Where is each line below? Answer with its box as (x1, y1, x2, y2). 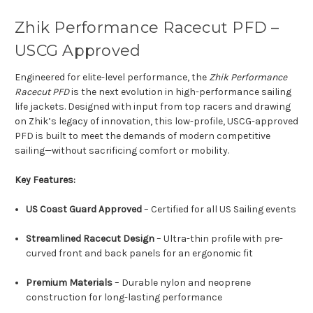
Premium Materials (26, 277, 113, 289)
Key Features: (15, 174, 75, 187)
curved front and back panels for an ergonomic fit (26, 247, 254, 260)
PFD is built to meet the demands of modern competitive (15, 130, 270, 143)
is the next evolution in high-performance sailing (69, 86, 291, 99)
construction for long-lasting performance (26, 291, 223, 304)
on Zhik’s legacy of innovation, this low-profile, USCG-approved (15, 115, 298, 128)
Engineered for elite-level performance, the (15, 71, 209, 84)
